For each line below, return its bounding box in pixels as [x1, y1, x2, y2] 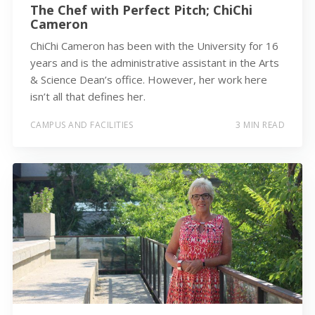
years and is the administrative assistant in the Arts [30, 55, 279, 70]
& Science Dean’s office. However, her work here [30, 72, 267, 86]
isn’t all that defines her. [30, 89, 146, 103]
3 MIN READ [236, 119, 285, 131]
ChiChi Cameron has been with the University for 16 [30, 38, 278, 53]
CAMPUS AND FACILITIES [30, 119, 134, 131]
